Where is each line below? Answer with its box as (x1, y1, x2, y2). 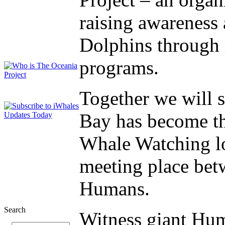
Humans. (79, 178, 150, 200)
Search (4, 205, 26, 214)
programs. (79, 57, 159, 79)
